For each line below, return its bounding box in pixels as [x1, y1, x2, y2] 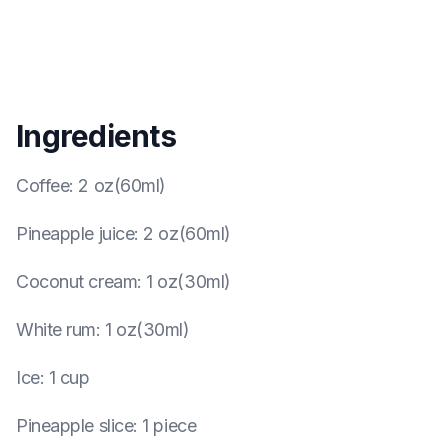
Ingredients [16, 118, 176, 154]
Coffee [16, 175, 70, 196]
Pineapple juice [16, 223, 135, 244]
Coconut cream [16, 271, 138, 292]
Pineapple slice [16, 415, 134, 436]
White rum [16, 319, 96, 340]
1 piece [142, 415, 197, 436]
